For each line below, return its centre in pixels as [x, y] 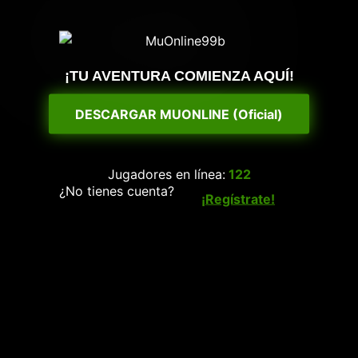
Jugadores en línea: [166, 174]
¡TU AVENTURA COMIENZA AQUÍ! [179, 76]
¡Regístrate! [238, 199]
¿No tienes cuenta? [117, 191]
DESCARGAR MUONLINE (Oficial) [179, 114]
